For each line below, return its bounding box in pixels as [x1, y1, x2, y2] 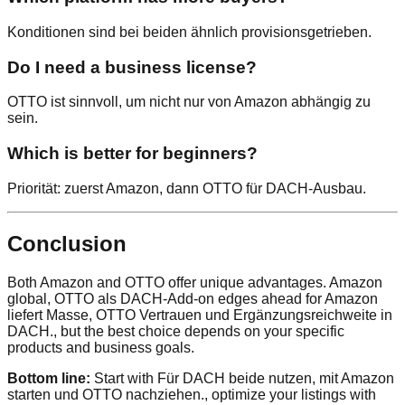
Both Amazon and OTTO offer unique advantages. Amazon [7, 274, 382, 290]
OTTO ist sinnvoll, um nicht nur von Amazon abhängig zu [7, 94, 371, 110]
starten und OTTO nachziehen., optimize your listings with [7, 386, 376, 402]
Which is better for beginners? [7, 144, 258, 164]
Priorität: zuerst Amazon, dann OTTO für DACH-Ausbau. [7, 180, 366, 196]
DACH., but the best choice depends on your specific [7, 323, 344, 339]
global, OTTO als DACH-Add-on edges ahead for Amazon [7, 290, 378, 306]
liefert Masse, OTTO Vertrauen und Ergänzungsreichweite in [7, 306, 392, 323]
